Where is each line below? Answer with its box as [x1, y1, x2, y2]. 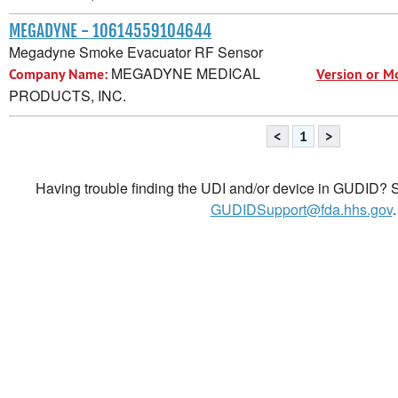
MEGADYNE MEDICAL [107, 62, 260, 84]
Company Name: [9, 64, 107, 84]
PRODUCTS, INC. [9, 84, 126, 106]
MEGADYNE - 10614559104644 [9, 20, 211, 42]
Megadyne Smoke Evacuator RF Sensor [9, 41, 263, 62]
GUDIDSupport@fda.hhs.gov [210, 198, 393, 219]
